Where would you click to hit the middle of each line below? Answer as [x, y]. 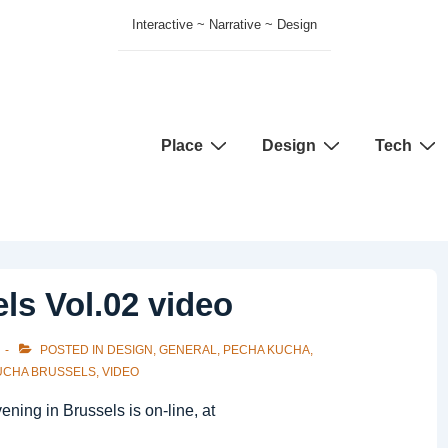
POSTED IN [72, 350]
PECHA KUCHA [266, 350]
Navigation [178, 163]
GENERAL [188, 350]
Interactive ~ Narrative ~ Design [224, 24]
